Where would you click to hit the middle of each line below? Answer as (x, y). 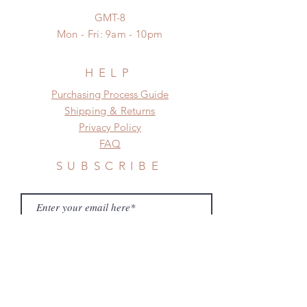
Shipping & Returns (110, 111)
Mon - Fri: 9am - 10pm (110, 34)
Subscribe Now (116, 234)
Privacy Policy (110, 127)
